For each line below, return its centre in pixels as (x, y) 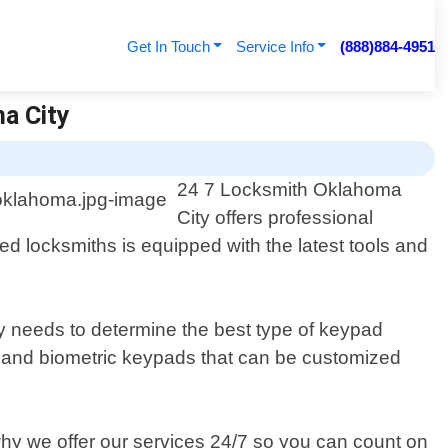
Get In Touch (168, 46)
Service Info (274, 46)
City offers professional (275, 218)
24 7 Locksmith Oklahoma (290, 190)
